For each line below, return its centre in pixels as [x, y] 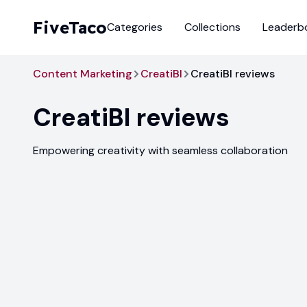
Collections [212, 27]
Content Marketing [83, 74]
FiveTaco [70, 27]
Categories [135, 27]
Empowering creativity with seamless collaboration [160, 150]
